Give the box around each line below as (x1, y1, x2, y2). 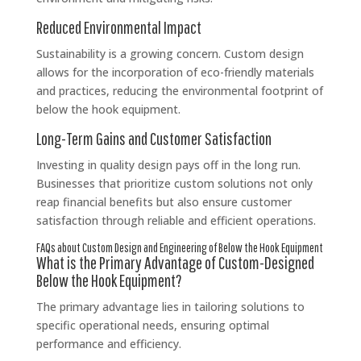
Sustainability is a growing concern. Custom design (35, 45, 304, 61)
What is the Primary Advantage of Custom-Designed (35, 251, 314, 272)
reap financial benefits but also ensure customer (35, 193, 292, 210)
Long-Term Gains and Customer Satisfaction (35, 127, 272, 148)
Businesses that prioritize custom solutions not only (35, 175, 313, 191)
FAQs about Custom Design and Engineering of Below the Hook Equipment (35, 239, 323, 255)
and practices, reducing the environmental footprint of (35, 82, 323, 98)
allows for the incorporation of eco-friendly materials (35, 64, 314, 80)
